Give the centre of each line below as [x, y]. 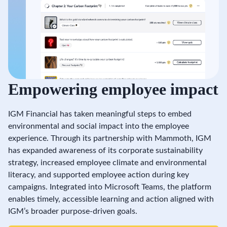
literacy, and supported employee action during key [99, 175]
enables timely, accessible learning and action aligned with [111, 199]
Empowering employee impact [113, 89]
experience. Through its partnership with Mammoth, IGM [110, 139]
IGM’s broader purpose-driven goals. [73, 212]
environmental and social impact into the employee [99, 126]
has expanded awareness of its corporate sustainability [105, 151]
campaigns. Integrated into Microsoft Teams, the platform [110, 187]
